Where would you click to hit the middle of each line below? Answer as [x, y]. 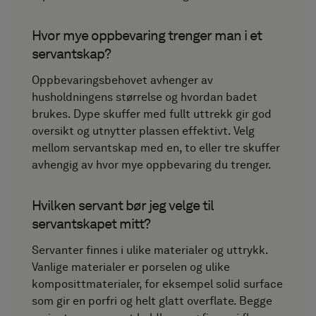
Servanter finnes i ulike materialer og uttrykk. [150, 250]
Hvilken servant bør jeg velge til [123, 206]
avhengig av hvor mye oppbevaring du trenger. [152, 165]
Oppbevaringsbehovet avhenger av [123, 80]
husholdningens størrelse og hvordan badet [145, 97]
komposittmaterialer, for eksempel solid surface [158, 284]
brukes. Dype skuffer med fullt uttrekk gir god [152, 114]
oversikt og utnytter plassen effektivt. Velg [144, 131]
